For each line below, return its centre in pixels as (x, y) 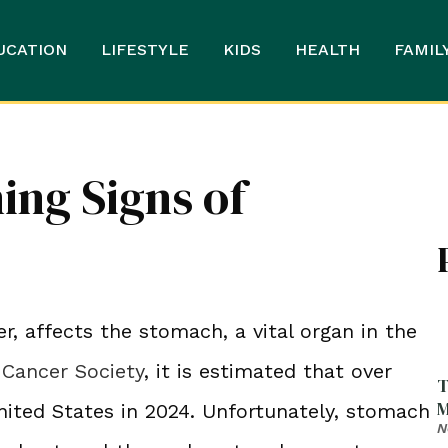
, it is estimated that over (268, 370)
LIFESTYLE (144, 50)
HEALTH (327, 50)
